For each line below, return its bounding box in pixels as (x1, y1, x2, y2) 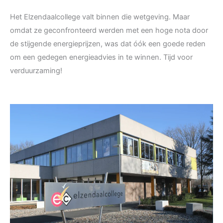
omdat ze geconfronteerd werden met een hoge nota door (10, 26, 208, 35)
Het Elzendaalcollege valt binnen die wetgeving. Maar (10, 12, 190, 22)
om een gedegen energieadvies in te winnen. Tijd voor (10, 53, 193, 62)
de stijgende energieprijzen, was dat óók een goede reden (10, 39, 206, 49)
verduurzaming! (10, 66, 62, 76)
